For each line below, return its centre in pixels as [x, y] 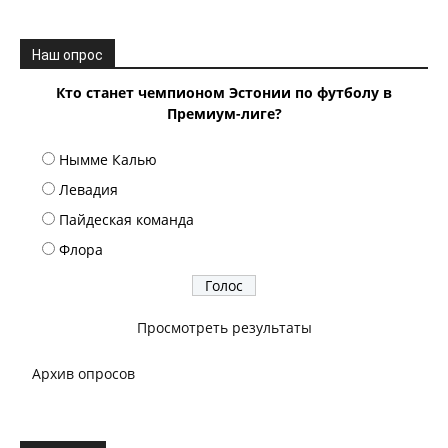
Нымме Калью [108, 160]
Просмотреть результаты [224, 328]
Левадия [88, 190]
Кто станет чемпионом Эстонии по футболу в [224, 93]
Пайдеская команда [126, 220]
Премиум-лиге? [224, 114]
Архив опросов [83, 374]
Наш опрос [67, 55]
